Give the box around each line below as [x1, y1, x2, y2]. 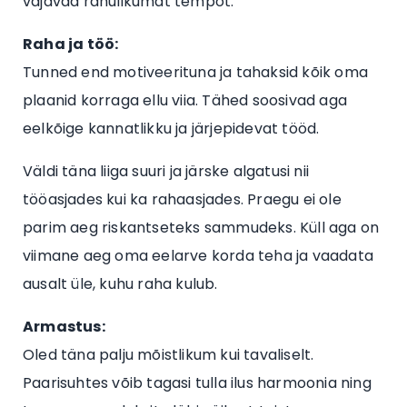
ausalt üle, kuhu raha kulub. [23, 273, 218, 295]
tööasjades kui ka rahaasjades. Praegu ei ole [23, 189, 342, 211]
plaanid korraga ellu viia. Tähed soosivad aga [23, 90, 348, 112]
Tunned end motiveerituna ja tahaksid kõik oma [23, 62, 369, 84]
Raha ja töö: [23, 34, 119, 55]
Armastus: [23, 316, 105, 338]
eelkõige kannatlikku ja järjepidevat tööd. [23, 118, 320, 140]
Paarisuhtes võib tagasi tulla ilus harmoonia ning [23, 372, 372, 394]
